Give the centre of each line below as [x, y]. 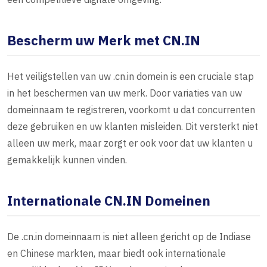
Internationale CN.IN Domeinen [109, 201]
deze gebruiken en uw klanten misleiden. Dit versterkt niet [133, 127]
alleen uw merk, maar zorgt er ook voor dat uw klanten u [130, 143]
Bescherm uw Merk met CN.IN [104, 41]
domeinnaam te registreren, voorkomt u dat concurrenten [131, 110]
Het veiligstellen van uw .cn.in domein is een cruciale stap [131, 77]
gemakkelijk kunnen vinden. [67, 160]
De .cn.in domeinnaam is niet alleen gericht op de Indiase [129, 237]
